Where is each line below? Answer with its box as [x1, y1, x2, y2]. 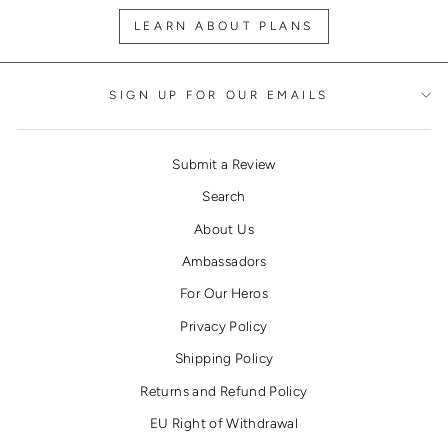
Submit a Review [172, 155, 276, 172]
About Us [194, 220, 254, 237]
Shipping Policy [174, 350, 274, 367]
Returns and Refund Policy [140, 382, 308, 399]
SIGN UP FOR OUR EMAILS [109, 87, 329, 102]
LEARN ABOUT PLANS [133, 19, 315, 34]
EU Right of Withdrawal [149, 414, 299, 431]
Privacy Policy [180, 317, 268, 334]
